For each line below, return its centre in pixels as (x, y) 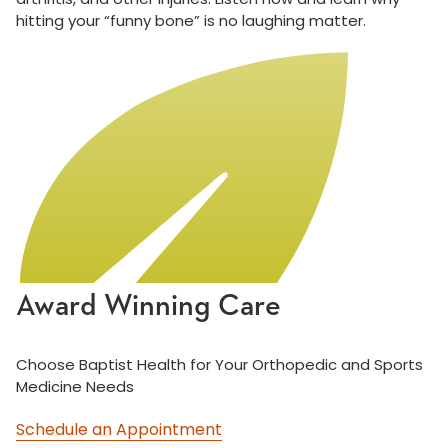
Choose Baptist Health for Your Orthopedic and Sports (219, 365)
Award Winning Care (148, 307)
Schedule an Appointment (119, 430)
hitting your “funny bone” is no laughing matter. (191, 21)
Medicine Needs (75, 387)
